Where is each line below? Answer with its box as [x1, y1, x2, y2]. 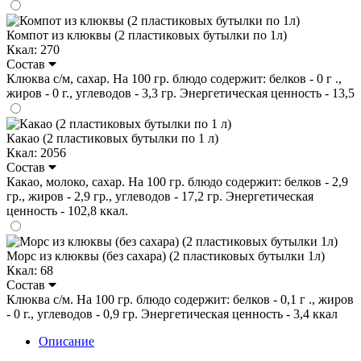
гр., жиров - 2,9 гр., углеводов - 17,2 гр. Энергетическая [6, 189, 313, 203]
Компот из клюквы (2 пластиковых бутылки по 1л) [6, 27, 287, 42]
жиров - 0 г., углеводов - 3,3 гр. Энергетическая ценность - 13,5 [6, 85, 355, 100]
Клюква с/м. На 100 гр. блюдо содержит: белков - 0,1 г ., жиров [6, 292, 354, 306]
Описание [39, 334, 94, 348]
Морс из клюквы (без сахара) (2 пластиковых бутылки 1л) [6, 248, 325, 263]
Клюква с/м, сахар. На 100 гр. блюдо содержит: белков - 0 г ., [6, 71, 342, 85]
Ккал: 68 [6, 263, 53, 277]
